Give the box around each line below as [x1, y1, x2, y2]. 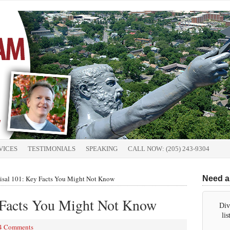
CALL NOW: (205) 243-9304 [128, 145, 209, 152]
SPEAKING [86, 145, 118, 152]
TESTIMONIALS [28, 145, 75, 152]
